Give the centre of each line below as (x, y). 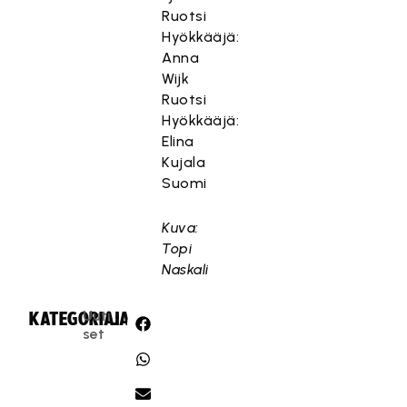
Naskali (185, 269)
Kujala (184, 162)
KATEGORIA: (74, 318)
